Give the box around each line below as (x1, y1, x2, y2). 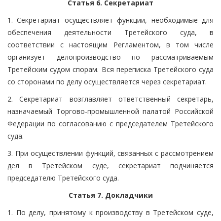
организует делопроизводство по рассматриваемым (7, 52, 214, 62)
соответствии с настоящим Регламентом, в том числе (7, 39, 214, 49)
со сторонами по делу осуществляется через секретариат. (7, 76, 207, 86)
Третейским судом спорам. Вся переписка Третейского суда (7, 64, 214, 74)
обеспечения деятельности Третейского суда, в (7, 27, 214, 37)
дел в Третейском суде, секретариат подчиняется (7, 160, 214, 170)
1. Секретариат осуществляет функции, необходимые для (7, 15, 214, 25)
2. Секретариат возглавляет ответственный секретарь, (7, 94, 214, 104)
